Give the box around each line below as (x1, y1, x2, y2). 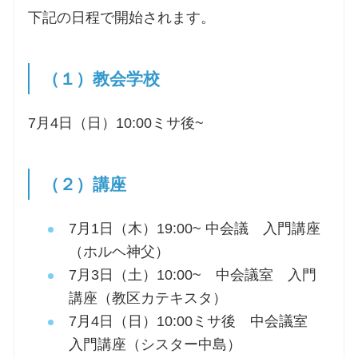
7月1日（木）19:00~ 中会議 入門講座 (68, 221, 320, 237)
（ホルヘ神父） (68, 244, 169, 261)
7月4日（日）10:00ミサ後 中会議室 (68, 313, 322, 330)
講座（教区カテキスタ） (68, 290, 227, 307)
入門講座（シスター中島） (68, 336, 241, 353)
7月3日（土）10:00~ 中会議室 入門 (68, 267, 316, 284)
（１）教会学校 (42, 70, 161, 89)
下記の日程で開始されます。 (27, 10, 215, 26)
